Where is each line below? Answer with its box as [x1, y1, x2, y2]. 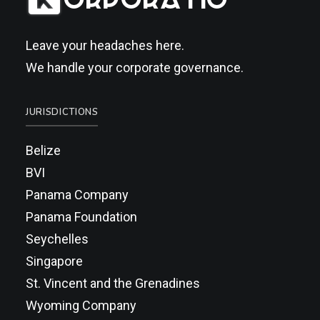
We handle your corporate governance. [26, 60, 244, 75]
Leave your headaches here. [26, 38, 184, 53]
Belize [26, 143, 61, 158]
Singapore [26, 254, 83, 269]
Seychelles [26, 231, 89, 246]
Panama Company [26, 187, 129, 202]
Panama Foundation [26, 209, 137, 224]
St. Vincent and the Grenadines [26, 276, 200, 291]
